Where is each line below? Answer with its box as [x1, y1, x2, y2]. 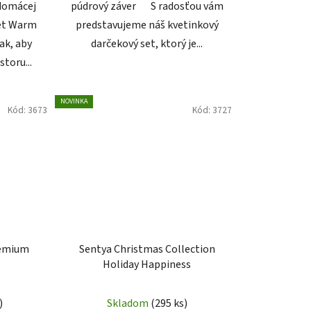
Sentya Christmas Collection [78, 241, 215, 257]
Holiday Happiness [103, 256, 192, 272]
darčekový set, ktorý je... [91, 36, 203, 52]
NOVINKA [60, 96, 87, 107]
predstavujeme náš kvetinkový [75, 17, 219, 33]
